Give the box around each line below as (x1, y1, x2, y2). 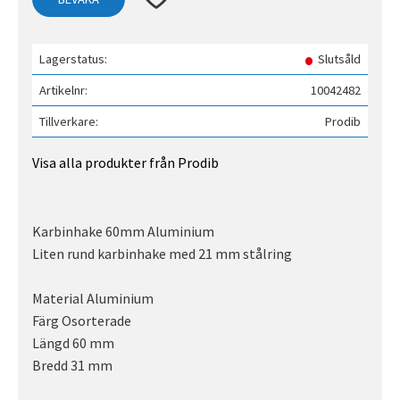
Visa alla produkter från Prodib (32, 153, 219, 171)
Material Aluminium (32, 288, 154, 307)
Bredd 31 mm (32, 355, 112, 374)
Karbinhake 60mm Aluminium (32, 221, 214, 240)
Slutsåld (317, 50, 361, 67)
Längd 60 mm (32, 333, 114, 352)
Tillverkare (39, 112, 96, 129)
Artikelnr (39, 81, 85, 98)
